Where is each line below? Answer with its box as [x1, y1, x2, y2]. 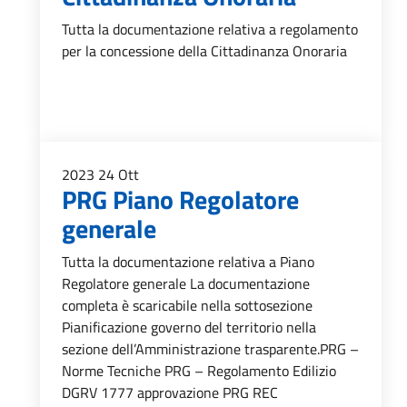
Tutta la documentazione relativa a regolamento [62, 18, 358, 40]
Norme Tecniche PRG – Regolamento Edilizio [62, 360, 336, 382]
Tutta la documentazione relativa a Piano [62, 251, 314, 273]
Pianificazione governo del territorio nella [62, 316, 316, 338]
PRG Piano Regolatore [62, 180, 299, 219]
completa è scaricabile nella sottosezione [62, 294, 313, 316]
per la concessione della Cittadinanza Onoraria [62, 40, 347, 62]
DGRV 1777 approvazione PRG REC [62, 382, 278, 403]
